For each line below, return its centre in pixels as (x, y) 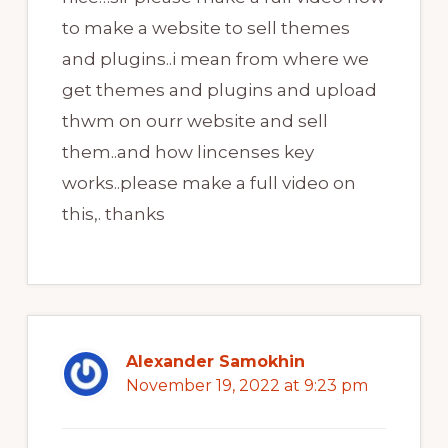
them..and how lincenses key (187, 152)
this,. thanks (113, 214)
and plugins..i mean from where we (215, 59)
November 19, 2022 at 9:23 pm (246, 386)
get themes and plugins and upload (219, 90)
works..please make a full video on (208, 183)
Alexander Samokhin (215, 362)
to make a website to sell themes (205, 28)
